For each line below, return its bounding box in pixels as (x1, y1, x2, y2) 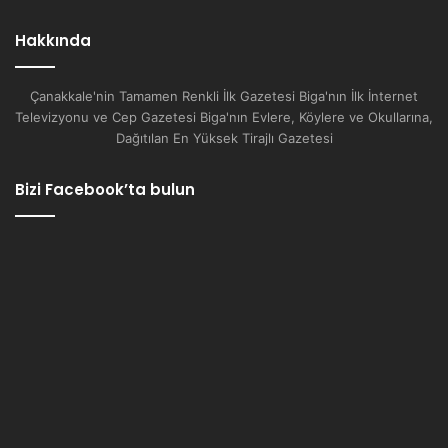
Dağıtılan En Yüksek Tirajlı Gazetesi (115, 129, 333, 146)
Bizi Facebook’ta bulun (15, 178, 195, 200)
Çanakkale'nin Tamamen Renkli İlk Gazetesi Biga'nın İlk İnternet (30, 87, 418, 104)
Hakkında (15, 29, 91, 51)
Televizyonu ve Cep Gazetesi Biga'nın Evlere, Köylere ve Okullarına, (15, 108, 433, 125)
